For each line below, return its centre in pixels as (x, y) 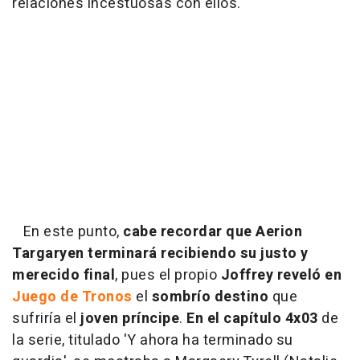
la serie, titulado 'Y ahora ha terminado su (153, 340)
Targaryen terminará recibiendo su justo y (160, 253)
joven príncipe (130, 318)
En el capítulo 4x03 (252, 318)
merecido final (63, 275)
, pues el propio (168, 275)
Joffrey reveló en (281, 275)
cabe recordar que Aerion (213, 231)
